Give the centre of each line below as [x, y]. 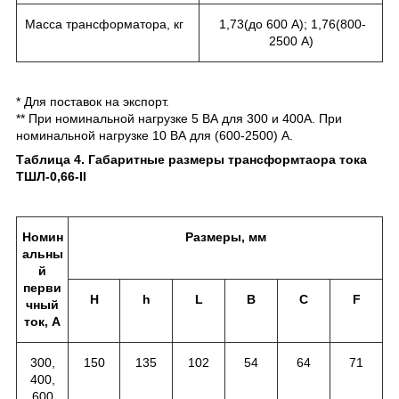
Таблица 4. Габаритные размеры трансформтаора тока [191, 159]
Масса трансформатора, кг [102, 24]
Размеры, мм [225, 236]
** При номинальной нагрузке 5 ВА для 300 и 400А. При [179, 118]
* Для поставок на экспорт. [93, 101]
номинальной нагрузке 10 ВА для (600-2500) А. [155, 135]
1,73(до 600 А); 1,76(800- [291, 24]
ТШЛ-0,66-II [51, 176]
